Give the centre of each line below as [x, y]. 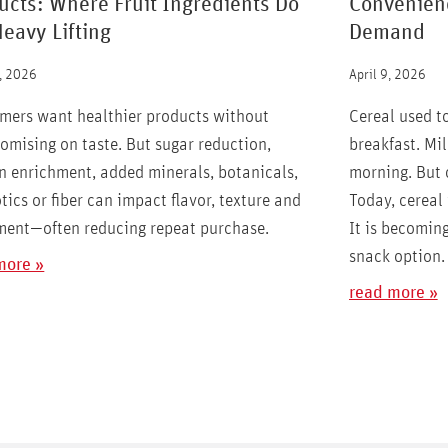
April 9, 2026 [387, 74]
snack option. [396, 256]
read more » [393, 292]
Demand [386, 32]
